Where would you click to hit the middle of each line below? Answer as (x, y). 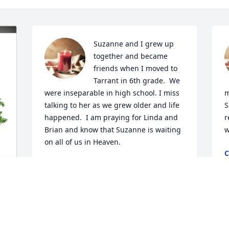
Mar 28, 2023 (67, 175)
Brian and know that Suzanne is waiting (113, 129)
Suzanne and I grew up (134, 43)
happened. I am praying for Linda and (111, 117)
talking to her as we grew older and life (112, 105)
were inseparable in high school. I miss (112, 93)
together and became (131, 56)
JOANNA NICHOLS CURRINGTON (102, 165)
